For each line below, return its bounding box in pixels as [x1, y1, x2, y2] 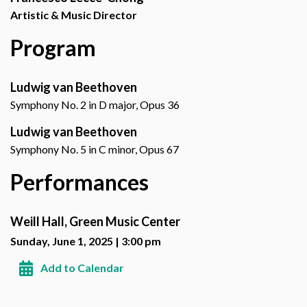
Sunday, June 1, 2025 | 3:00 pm [10, 234, 161, 247]
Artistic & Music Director [10, 8, 137, 21]
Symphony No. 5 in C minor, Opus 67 [10, 142, 179, 156]
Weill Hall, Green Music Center [10, 213, 180, 229]
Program [10, 34, 96, 61]
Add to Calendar [40, 260, 124, 274]
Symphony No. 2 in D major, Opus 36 [10, 97, 180, 111]
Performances [10, 168, 149, 195]
